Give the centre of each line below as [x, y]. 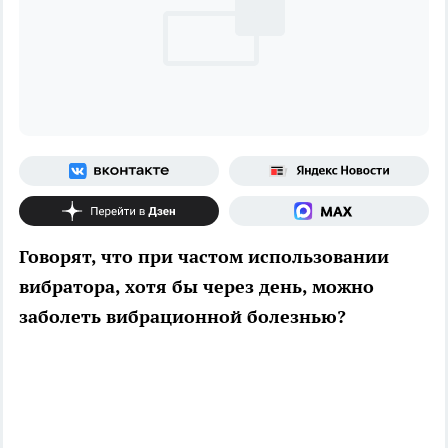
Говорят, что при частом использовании [204, 256]
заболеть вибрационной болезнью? [182, 316]
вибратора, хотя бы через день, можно [196, 286]
